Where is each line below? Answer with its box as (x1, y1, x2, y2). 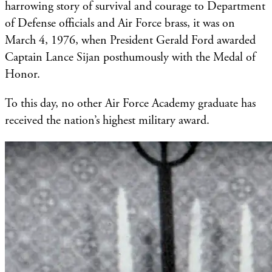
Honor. (5, 66, 43, 82)
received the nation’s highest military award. (5, 112, 209, 128)
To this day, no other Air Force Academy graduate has (5, 95, 256, 111)
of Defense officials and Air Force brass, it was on (5, 15, 235, 31)
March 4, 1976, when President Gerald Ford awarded (5, 32, 256, 48)
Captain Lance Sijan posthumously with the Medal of (5, 49, 256, 65)
